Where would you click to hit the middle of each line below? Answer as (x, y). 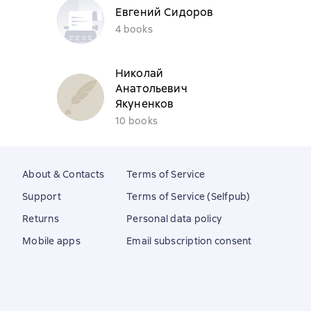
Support (42, 196)
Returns (41, 219)
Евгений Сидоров (165, 12)
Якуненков (145, 104)
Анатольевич (151, 89)
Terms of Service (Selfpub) (188, 196)
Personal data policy (174, 219)
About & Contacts (63, 174)
